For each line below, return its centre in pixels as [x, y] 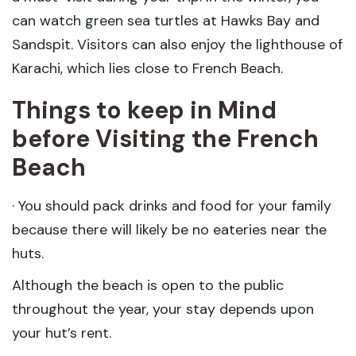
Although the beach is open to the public [148, 285]
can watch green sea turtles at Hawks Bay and [166, 21]
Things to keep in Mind [144, 110]
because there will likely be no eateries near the [169, 230]
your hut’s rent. [62, 333]
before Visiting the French [165, 139]
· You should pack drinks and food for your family [172, 206]
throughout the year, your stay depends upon [163, 309]
